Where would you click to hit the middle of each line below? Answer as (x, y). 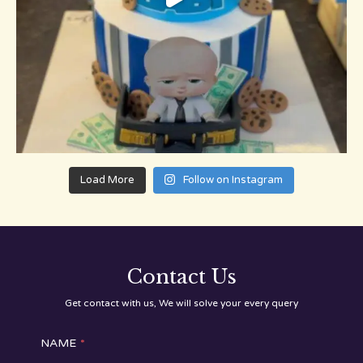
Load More (107, 180)
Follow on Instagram (233, 180)
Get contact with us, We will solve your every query (181, 303)
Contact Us (181, 277)
